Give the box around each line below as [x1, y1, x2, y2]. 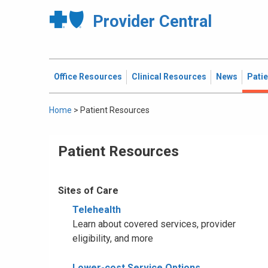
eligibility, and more [72, 233, 153, 244]
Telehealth [72, 204, 121, 215]
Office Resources [54, 72, 122, 81]
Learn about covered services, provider [72, 218, 236, 230]
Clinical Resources [132, 72, 206, 81]
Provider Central [93, 12, 212, 31]
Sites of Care [58, 185, 118, 196]
